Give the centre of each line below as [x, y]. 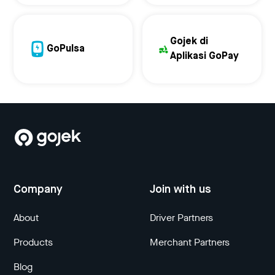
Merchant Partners [190, 242]
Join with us [180, 190]
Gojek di [189, 42]
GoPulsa [66, 49]
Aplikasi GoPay [204, 56]
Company [38, 190]
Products [33, 242]
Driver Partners [181, 218]
